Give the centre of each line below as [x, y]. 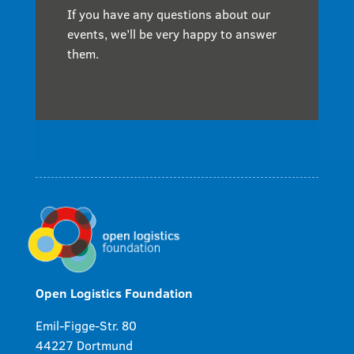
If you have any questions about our [168, 14]
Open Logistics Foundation [114, 293]
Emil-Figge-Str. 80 [86, 325]
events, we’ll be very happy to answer [171, 34]
